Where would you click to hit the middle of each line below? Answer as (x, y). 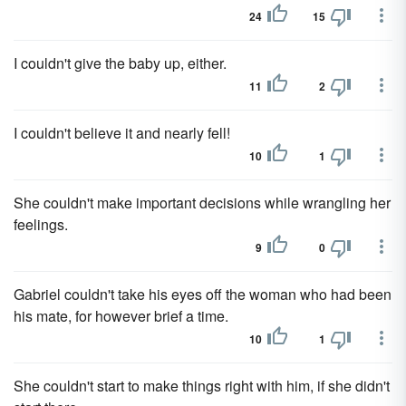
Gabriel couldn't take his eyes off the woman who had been (203, 294)
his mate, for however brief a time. (121, 316)
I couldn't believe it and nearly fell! (122, 133)
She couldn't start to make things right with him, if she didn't (202, 386)
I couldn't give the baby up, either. (120, 63)
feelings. (41, 224)
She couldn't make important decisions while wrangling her (202, 203)
